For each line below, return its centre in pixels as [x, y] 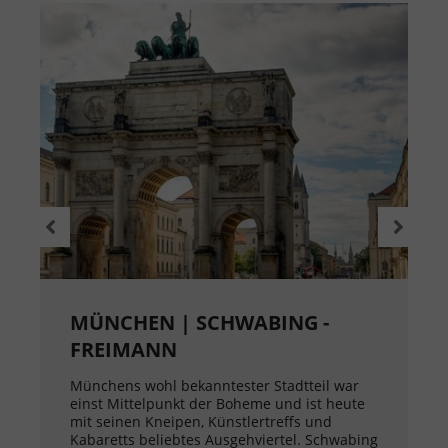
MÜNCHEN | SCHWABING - [199, 323]
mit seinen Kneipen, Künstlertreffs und [201, 422]
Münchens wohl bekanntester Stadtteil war [214, 386]
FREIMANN [123, 350]
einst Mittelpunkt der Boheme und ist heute [217, 404]
